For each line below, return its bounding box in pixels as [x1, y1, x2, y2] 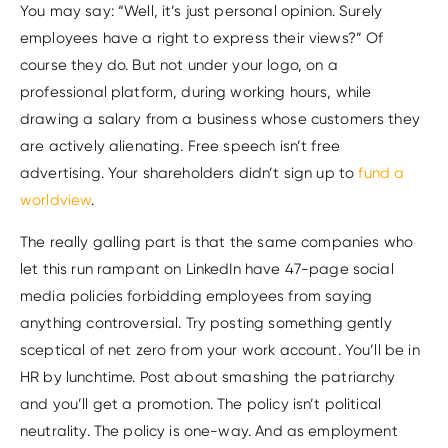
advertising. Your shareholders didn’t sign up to [20, 163, 359, 182]
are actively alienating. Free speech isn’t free [20, 136, 341, 155]
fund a [358, 163, 405, 182]
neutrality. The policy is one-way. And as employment [20, 421, 398, 440]
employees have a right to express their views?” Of [20, 28, 384, 47]
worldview [20, 190, 92, 209]
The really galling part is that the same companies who [20, 232, 414, 251]
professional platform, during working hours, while [20, 82, 372, 101]
